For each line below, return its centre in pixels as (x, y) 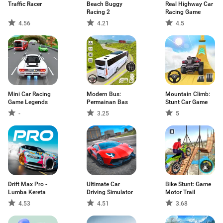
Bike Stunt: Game (188, 184)
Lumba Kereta (27, 192)
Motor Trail (180, 192)
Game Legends (28, 102)
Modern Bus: (104, 94)
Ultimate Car (103, 184)
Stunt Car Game (186, 102)
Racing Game (183, 12)
